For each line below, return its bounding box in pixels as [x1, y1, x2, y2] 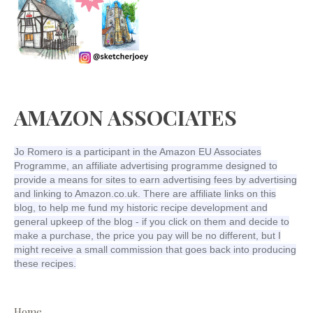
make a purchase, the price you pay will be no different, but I [14, 230, 281, 242]
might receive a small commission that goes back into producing [14, 244, 296, 256]
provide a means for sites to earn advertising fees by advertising [14, 174, 297, 186]
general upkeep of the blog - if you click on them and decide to [14, 216, 289, 228]
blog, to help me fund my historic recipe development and [14, 202, 268, 214]
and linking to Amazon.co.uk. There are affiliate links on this [14, 188, 276, 200]
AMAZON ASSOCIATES [14, 103, 237, 132]
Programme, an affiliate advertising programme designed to [14, 160, 277, 172]
